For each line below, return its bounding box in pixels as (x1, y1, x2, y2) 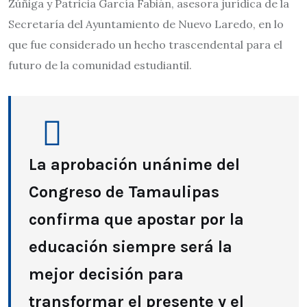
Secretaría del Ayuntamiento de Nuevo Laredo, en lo (8, 17, 284, 31)
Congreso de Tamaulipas (29, 182, 219, 201)
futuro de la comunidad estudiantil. (8, 58, 192, 72)
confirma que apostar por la (29, 210, 244, 229)
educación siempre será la (29, 237, 232, 256)
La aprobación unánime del (29, 155, 240, 174)
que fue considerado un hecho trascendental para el (8, 38, 282, 51)
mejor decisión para (29, 265, 184, 284)
